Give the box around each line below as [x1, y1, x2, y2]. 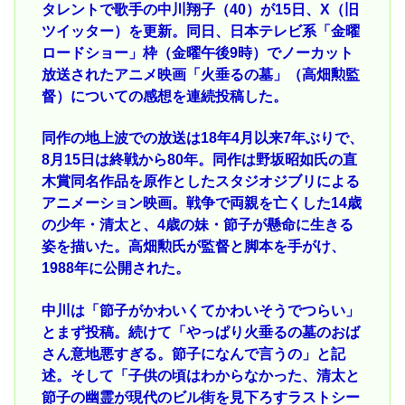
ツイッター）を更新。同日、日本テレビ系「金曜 [41, 23, 360, 39]
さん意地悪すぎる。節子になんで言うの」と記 [41, 345, 345, 362]
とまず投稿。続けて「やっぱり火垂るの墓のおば [41, 324, 360, 340]
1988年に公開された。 [41, 260, 190, 277]
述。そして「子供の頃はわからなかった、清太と [41, 367, 360, 383]
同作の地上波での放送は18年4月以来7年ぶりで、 [41, 130, 363, 146]
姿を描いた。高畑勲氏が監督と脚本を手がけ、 [41, 239, 345, 255]
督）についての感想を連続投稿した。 [41, 88, 287, 104]
